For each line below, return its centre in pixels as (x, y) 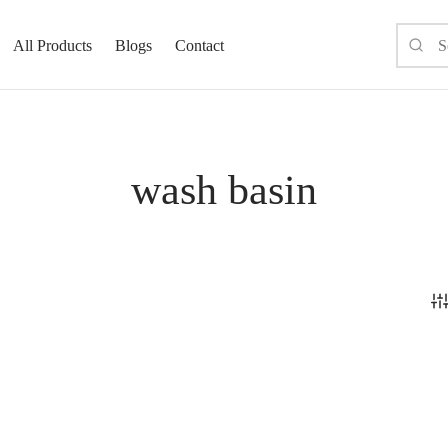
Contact (199, 45)
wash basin (224, 189)
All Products (52, 45)
